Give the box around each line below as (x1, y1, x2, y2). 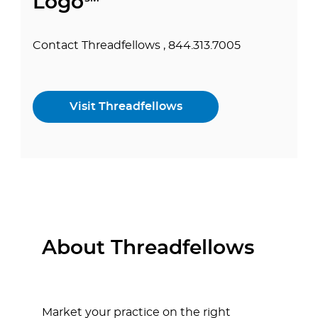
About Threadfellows (42, 238, 254, 258)
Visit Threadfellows (69, 101, 182, 112)
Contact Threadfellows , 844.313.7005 (33, 40, 241, 51)
